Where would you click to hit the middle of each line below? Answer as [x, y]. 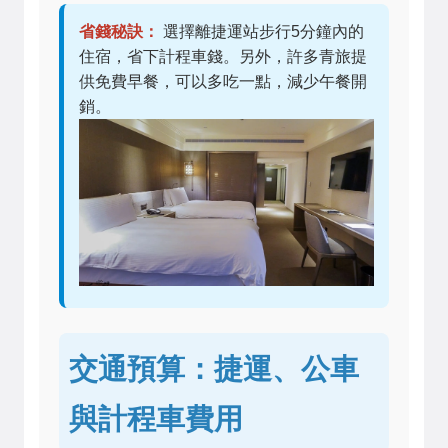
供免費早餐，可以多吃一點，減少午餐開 [223, 82]
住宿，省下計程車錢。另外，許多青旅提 [223, 57]
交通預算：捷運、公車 [214, 367]
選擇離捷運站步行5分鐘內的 [261, 32]
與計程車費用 [156, 417]
